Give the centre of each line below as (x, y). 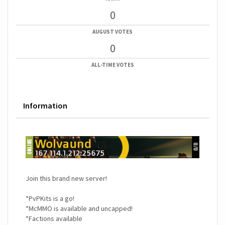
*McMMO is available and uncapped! (79, 209)
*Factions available (54, 219)
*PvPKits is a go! (50, 199)
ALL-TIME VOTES (113, 65)
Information (45, 105)
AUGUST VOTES (113, 32)
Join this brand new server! (66, 179)
